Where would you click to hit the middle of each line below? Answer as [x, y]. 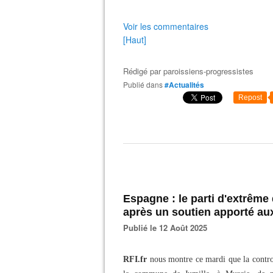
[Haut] [135, 40]
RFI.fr [135, 259]
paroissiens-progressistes [208, 71]
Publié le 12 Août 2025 [168, 228]
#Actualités [184, 85]
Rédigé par [143, 71]
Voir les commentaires [166, 26]
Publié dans [145, 84]
